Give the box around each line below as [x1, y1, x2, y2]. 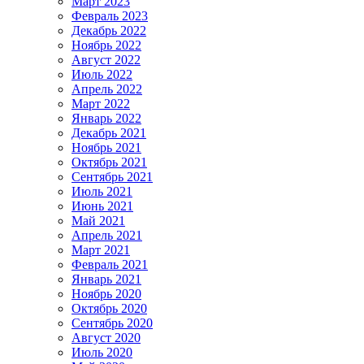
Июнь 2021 [71, 198, 133, 213]
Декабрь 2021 [71, 125, 146, 140]
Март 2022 [71, 96, 130, 110]
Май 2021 [71, 213, 125, 227]
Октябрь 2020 [71, 301, 147, 315]
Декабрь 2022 [71, 23, 146, 37]
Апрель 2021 [71, 227, 142, 242]
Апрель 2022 [71, 81, 142, 96]
